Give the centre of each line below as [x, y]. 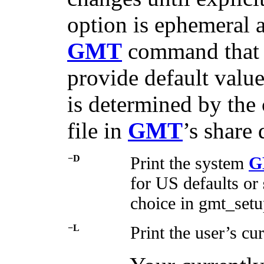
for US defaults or [197, 183]
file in [98, 131]
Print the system [189, 163]
